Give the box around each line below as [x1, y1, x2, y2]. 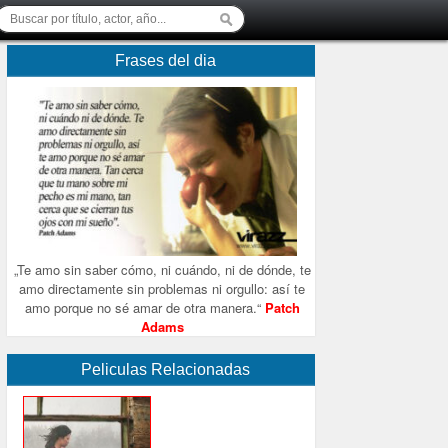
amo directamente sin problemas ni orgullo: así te [19, 279, 306, 298]
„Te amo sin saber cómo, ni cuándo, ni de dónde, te [13, 260, 311, 279]
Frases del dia [115, 52, 217, 69]
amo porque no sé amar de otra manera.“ [24, 298, 265, 317]
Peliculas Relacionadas [81, 361, 251, 378]
